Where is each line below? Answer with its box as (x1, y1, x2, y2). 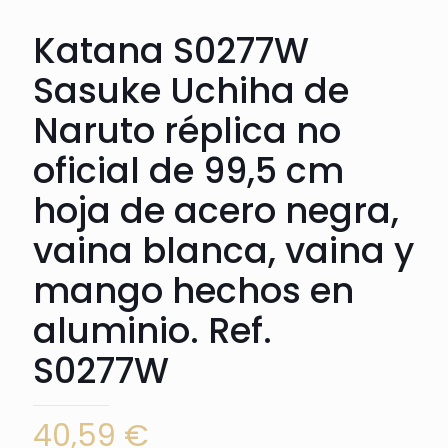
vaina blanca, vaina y (33, 225, 414, 275)
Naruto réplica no (33, 105, 341, 155)
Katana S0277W (33, 25, 309, 75)
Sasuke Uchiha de (33, 65, 349, 115)
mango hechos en (33, 265, 354, 315)
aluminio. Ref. (33, 305, 272, 355)
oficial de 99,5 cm (33, 145, 344, 195)
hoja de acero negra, (33, 185, 399, 235)
